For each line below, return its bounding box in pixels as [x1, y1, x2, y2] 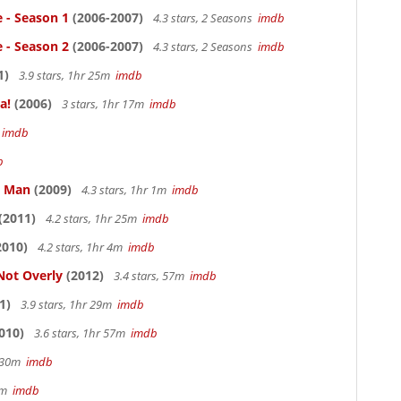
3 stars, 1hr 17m [59, 96, 149, 112]
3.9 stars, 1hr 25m [16, 67, 115, 83]
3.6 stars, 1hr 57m [31, 325, 131, 341]
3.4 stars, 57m [111, 268, 190, 284]
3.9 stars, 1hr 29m [18, 296, 117, 312]
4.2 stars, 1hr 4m [35, 239, 128, 255]
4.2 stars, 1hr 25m [43, 210, 142, 226]
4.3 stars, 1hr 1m [79, 182, 172, 198]
